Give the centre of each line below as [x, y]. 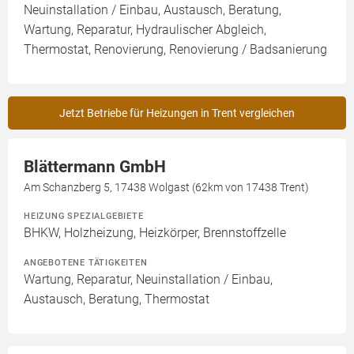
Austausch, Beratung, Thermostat [117, 299]
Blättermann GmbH [95, 167]
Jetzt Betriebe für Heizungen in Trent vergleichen [177, 113]
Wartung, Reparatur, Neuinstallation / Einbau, [148, 280]
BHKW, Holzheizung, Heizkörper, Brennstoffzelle [155, 233]
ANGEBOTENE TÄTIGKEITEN [86, 263]
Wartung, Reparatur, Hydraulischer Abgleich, [145, 30]
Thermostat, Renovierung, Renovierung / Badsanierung [175, 50]
